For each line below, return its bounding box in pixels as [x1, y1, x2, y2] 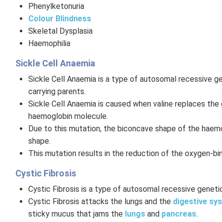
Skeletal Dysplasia [28, 26, 95, 36]
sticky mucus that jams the [28, 209, 125, 219]
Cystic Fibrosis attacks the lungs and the [28, 197, 173, 206]
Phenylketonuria [28, 1, 84, 11]
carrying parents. [28, 87, 88, 96]
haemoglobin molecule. [28, 111, 110, 121]
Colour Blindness [28, 14, 91, 23]
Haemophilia [28, 39, 72, 48]
